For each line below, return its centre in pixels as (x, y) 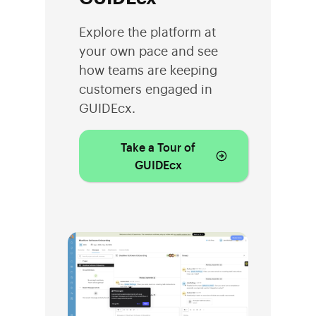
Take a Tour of (158, 146)
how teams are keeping (148, 69)
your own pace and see (148, 50)
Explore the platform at (147, 31)
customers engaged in (146, 88)
